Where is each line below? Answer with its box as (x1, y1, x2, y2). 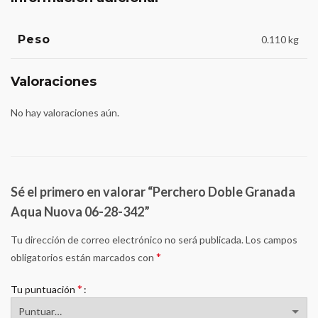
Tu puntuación (11, 283, 77, 295)
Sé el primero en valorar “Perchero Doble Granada (11, 184, 295, 199)
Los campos (243, 234, 297, 246)
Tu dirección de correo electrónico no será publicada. (11, 234, 243, 246)
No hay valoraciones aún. (11, 106, 119, 119)
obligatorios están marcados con (11, 251, 156, 263)
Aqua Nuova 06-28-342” (11, 204, 150, 219)
